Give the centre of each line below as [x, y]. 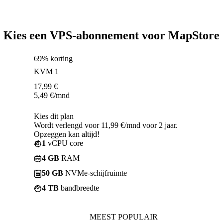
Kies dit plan [54, 116]
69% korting [53, 58]
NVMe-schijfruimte [95, 173]
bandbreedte [79, 188]
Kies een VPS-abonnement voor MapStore [111, 35]
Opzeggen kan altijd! [67, 134]
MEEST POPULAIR [123, 217]
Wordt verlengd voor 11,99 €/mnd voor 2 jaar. [106, 125]
